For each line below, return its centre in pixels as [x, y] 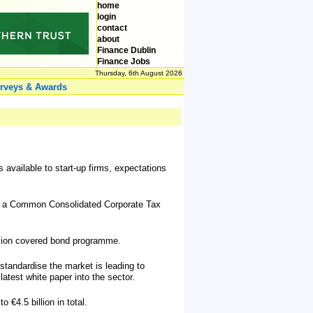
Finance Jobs [124, 61]
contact [112, 28]
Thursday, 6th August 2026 [139, 73]
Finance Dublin [126, 50]
